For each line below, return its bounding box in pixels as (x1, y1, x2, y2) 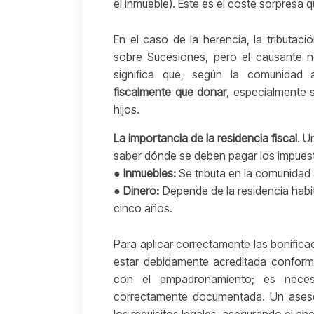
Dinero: (123, 184, 160, 198)
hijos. (114, 102, 142, 117)
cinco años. (114, 201, 175, 216)
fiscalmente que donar (114, 85, 227, 100)
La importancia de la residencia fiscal (114, 131, 297, 146)
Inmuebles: (123, 166, 176, 181)
